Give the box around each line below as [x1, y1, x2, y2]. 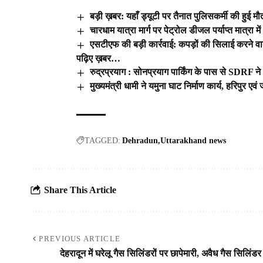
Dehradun [122, 136, 158, 145]
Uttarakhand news [160, 136, 226, 145]
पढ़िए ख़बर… [76, 53, 120, 63]
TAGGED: [85, 136, 120, 145]
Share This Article [44, 185, 116, 195]
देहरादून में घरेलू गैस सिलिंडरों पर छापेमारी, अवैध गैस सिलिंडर [60, 248, 261, 258]
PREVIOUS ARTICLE [39, 234, 121, 243]
